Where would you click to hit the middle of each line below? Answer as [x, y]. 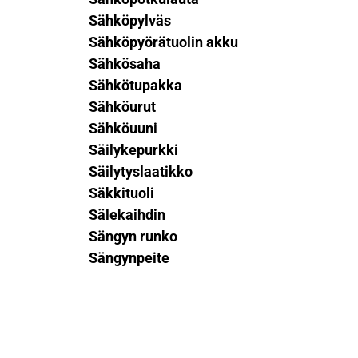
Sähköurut [122, 107]
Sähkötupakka [135, 85]
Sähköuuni [123, 128]
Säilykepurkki [133, 150]
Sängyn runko [133, 236]
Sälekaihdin [127, 215]
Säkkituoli [121, 193]
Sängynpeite [129, 258]
